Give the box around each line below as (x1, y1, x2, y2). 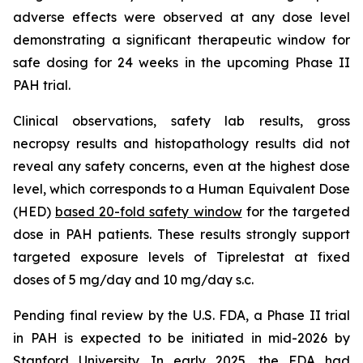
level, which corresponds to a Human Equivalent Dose (13, 181, 350, 197)
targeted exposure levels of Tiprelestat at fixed (13, 249, 350, 265)
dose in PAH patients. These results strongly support (13, 226, 350, 242)
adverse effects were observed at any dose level (13, 9, 350, 25)
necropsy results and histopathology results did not (13, 135, 350, 152)
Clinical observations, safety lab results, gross (13, 113, 350, 129)
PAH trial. (13, 77, 70, 93)
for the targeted (241, 203, 351, 220)
